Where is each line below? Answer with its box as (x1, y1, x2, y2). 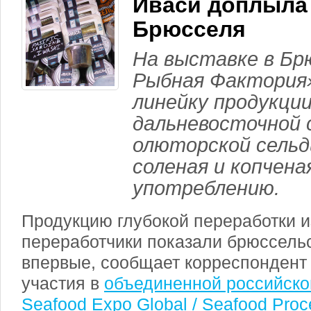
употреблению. (133, 177, 280, 199)
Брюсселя (133, 17, 246, 42)
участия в (22, 274, 104, 293)
